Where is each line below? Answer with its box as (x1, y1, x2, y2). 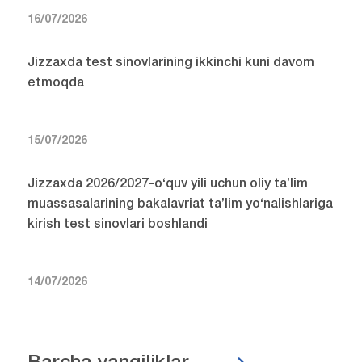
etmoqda (27, 78, 84, 90)
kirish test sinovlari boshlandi (27, 219, 208, 231)
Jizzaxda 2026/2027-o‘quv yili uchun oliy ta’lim (27, 179, 308, 191)
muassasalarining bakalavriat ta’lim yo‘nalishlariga (27, 199, 333, 211)
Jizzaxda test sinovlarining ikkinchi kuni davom (27, 57, 314, 69)
